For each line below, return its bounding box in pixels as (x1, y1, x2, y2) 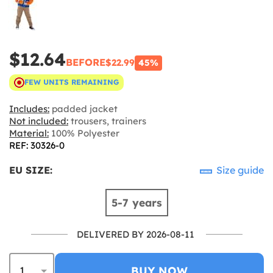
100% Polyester (49, 127, 119, 139)
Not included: (9, 115, 68, 127)
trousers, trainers (68, 115, 146, 127)
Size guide (214, 163, 264, 176)
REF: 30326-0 (9, 139, 65, 151)
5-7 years (111, 196, 162, 209)
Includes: (9, 102, 49, 115)
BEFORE (66, 55, 105, 68)
